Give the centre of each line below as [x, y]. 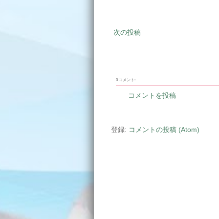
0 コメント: [126, 80]
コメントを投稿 [152, 95]
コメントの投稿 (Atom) [164, 130]
